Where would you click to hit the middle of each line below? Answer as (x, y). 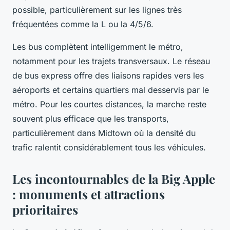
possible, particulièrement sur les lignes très (97, 9)
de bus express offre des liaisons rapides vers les (108, 75)
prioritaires (45, 209)
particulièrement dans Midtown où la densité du (104, 133)
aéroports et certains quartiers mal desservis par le (111, 90)
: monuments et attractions (89, 194)
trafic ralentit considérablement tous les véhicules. (109, 147)
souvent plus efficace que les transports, (91, 118)
